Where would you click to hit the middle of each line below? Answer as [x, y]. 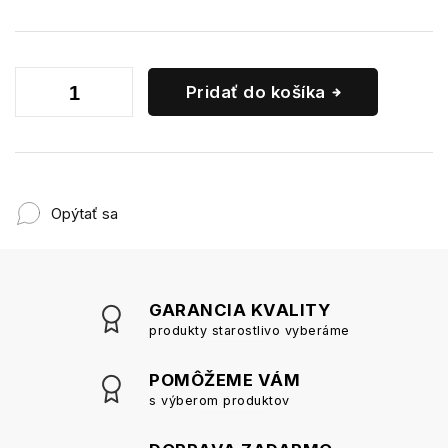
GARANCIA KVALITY [239, 310]
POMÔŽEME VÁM [224, 380]
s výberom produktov [219, 401]
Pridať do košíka [255, 92]
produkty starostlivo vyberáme [249, 331]
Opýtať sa [84, 213]
